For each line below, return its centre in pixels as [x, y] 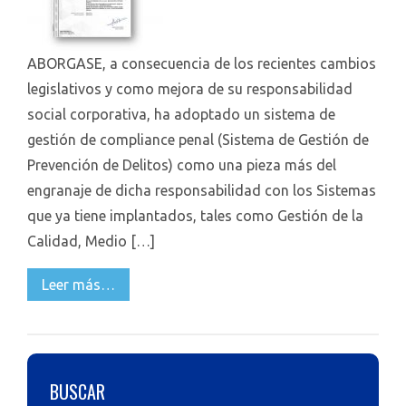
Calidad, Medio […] [91, 241]
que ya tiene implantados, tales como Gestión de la [195, 216]
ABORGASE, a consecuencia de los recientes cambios [202, 63]
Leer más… [78, 285]
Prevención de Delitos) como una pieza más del [182, 165]
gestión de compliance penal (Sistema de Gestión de [198, 140]
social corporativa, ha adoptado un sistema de [181, 114]
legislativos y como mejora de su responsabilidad [190, 89]
